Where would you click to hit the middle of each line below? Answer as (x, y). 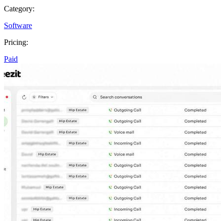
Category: (19, 8)
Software (18, 25)
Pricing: (16, 42)
